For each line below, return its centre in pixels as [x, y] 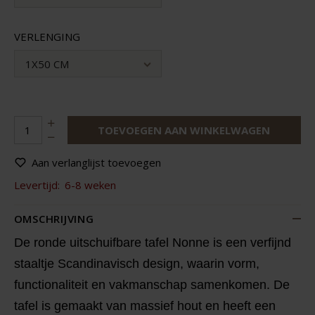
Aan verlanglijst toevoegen [96, 162]
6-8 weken [90, 185]
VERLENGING [47, 37]
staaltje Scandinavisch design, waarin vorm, [136, 263]
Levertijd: [37, 185]
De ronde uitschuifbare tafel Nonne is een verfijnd [152, 242]
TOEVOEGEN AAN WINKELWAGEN [184, 130]
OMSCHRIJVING [54, 218]
